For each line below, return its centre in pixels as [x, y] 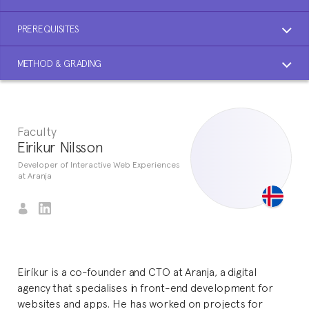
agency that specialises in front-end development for [145, 287]
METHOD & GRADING [60, 63]
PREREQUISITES [49, 29]
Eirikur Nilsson [60, 146]
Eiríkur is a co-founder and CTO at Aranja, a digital [137, 271]
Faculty [37, 131]
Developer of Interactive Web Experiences [99, 165]
